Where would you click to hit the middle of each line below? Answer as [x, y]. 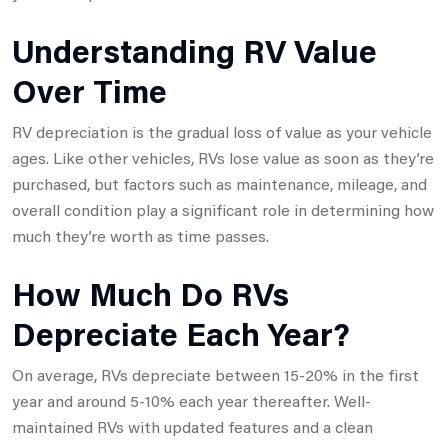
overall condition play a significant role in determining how [223, 209]
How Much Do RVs [150, 293]
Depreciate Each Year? [181, 333]
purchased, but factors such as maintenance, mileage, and [219, 183]
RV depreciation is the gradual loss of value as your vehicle [222, 131]
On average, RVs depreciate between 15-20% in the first [215, 374]
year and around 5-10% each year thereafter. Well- [191, 400]
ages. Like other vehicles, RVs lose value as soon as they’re [223, 157]
